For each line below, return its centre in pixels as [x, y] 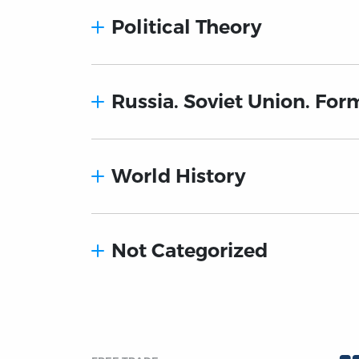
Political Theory [187, 27]
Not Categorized [190, 251]
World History [179, 176]
